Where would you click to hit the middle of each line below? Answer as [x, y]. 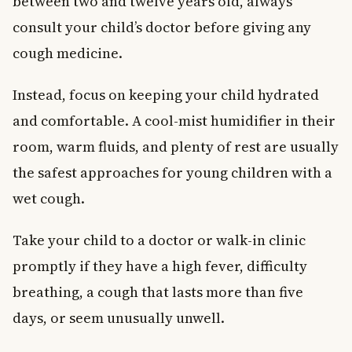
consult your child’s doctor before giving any [162, 27]
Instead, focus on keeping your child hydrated [166, 94]
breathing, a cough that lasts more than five [158, 291]
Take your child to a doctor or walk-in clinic [159, 240]
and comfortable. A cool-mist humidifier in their [174, 120]
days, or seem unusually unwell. [119, 317]
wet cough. [49, 198]
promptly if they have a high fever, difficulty [160, 266]
